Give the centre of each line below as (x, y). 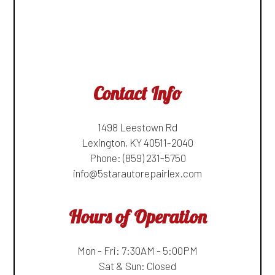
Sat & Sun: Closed (137, 265)
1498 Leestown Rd (137, 127)
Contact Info (137, 93)
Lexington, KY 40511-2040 (137, 142)
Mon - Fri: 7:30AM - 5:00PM (137, 250)
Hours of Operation (137, 216)
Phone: (106, 157)
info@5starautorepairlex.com (137, 173)
